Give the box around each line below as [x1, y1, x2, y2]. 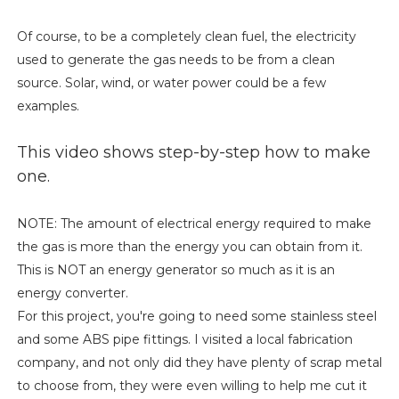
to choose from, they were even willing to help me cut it [16, 378, 367, 395]
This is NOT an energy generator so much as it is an [16, 262, 335, 279]
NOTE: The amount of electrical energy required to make [16, 216, 371, 232]
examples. [16, 98, 79, 115]
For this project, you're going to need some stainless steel [16, 308, 377, 325]
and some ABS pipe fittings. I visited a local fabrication [16, 331, 353, 348]
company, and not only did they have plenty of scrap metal [16, 354, 382, 371]
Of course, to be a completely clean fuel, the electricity [16, 28, 356, 45]
